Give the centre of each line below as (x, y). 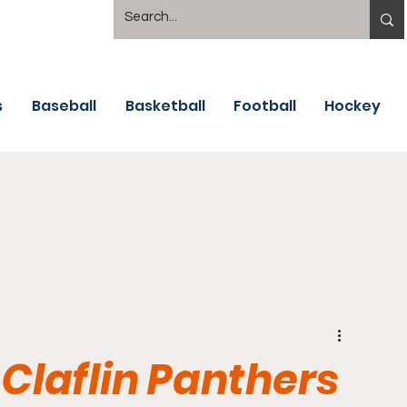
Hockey (352, 106)
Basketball (165, 106)
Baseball (64, 106)
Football (265, 106)
